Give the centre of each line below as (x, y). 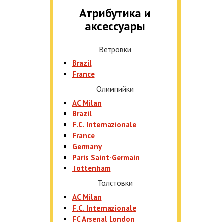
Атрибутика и (115, 13)
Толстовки (115, 183)
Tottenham (91, 168)
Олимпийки (115, 89)
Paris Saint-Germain (106, 157)
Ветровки (115, 49)
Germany (87, 146)
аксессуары (115, 26)
